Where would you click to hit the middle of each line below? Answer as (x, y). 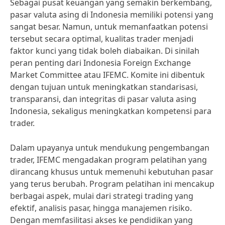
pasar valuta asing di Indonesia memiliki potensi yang (112, 15)
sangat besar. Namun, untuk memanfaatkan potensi (109, 27)
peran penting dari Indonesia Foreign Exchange (100, 63)
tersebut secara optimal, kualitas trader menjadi (102, 39)
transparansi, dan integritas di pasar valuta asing (103, 99)
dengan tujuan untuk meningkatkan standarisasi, (104, 87)
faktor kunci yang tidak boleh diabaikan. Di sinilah (105, 51)
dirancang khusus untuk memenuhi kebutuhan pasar (112, 172)
